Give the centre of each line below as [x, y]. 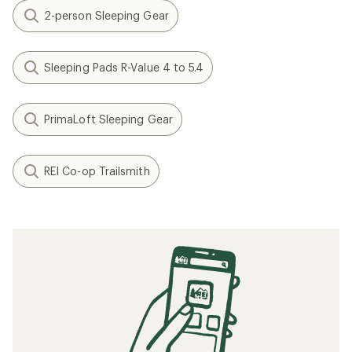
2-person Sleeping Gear [106, 15]
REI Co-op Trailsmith [97, 171]
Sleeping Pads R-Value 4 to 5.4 [124, 67]
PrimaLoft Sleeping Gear [108, 119]
